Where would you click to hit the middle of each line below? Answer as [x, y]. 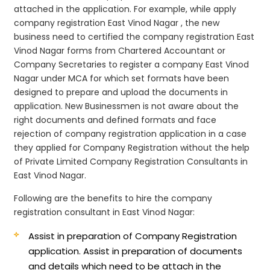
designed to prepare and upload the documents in [121, 92]
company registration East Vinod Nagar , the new [117, 23]
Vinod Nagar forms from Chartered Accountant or [120, 50]
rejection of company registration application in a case [130, 133]
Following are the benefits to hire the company [113, 198]
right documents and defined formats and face [115, 120]
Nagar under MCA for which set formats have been [122, 78]
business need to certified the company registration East [134, 36]
